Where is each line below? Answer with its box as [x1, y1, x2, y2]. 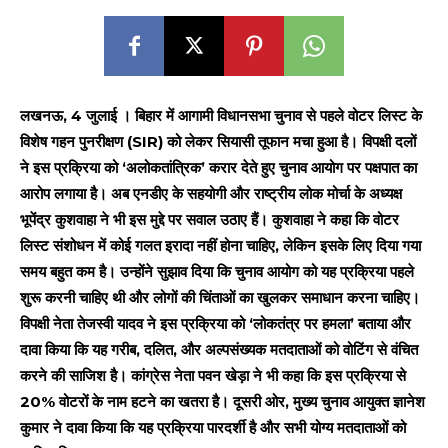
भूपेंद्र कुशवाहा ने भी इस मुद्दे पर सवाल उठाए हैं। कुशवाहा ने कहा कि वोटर [20, 210, 399, 229]
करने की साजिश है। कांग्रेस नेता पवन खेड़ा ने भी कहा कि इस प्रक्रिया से [20, 366, 406, 385]
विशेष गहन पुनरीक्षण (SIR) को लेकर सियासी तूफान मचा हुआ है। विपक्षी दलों [20, 132, 416, 151]
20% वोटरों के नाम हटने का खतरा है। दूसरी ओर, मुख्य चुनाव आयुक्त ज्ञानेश [20, 392, 425, 411]
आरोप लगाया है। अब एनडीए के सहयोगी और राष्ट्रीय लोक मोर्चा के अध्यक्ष [20, 184, 402, 203]
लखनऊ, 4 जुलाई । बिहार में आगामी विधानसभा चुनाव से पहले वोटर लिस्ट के [20, 106, 422, 125]
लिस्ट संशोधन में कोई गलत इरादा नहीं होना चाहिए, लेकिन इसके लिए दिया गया [20, 236, 421, 255]
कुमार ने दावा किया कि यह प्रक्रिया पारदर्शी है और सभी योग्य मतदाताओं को [20, 418, 406, 437]
